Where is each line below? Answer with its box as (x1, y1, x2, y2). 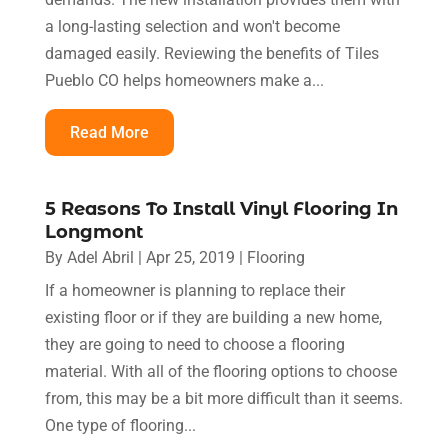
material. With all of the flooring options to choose (44, 361, 397, 381)
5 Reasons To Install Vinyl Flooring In (44, 197, 398, 220)
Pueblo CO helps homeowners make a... (44, 70, 324, 90)
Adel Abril (66, 247, 134, 267)
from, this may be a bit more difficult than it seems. (44, 388, 403, 408)
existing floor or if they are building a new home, (44, 307, 382, 327)
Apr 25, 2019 (145, 247, 235, 267)
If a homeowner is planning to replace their (44, 280, 345, 300)
